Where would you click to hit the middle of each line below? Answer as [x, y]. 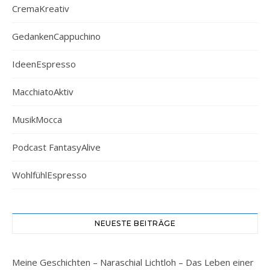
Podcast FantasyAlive [56, 147]
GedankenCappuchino [56, 36]
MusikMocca [37, 119]
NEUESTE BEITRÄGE [135, 223]
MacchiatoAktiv [43, 91]
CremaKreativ [41, 8]
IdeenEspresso [44, 64]
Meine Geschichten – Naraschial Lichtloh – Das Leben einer [133, 262]
